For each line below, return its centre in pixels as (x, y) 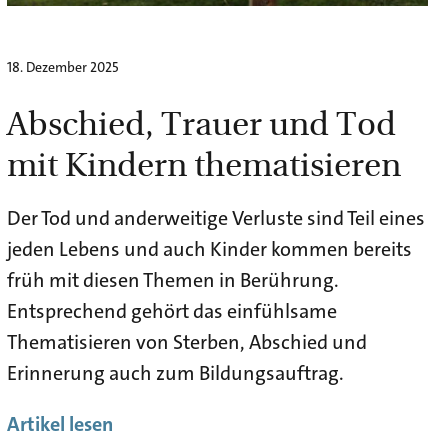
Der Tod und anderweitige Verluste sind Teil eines (215, 218)
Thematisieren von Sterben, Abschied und (186, 342)
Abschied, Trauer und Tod (201, 122)
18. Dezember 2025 (62, 67)
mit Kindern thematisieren (203, 163)
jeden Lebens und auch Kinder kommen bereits (209, 249)
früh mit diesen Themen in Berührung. (172, 280)
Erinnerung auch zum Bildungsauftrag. (175, 373)
